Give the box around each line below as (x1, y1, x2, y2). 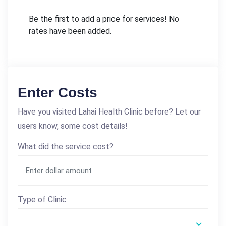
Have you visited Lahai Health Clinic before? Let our (18, 106, 201, 117)
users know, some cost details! (18, 121, 128, 131)
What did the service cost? (18, 141, 114, 151)
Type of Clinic (18, 194, 67, 204)
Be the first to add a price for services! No (29, 14, 179, 24)
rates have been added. (29, 26, 111, 36)
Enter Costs (18, 84, 97, 100)
